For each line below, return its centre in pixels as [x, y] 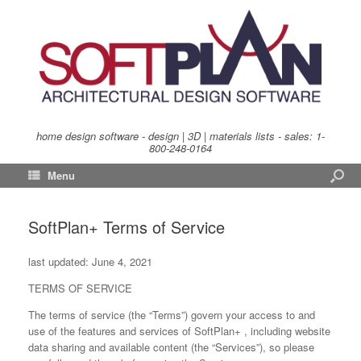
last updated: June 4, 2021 [90, 261]
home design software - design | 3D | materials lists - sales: [176, 136]
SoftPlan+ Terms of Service [127, 227]
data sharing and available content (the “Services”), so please [171, 347]
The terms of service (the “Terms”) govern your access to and [172, 315]
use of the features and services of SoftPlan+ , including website [179, 331]
